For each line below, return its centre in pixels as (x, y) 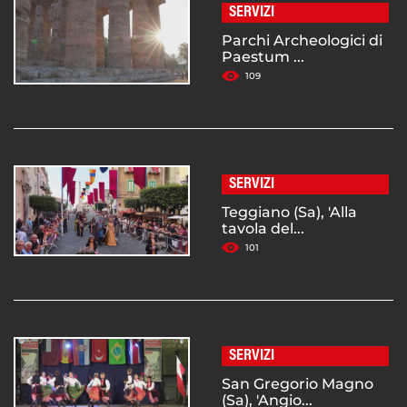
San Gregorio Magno (298, 384)
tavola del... (263, 229)
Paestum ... (263, 57)
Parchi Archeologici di (302, 41)
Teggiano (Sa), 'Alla (289, 213)
